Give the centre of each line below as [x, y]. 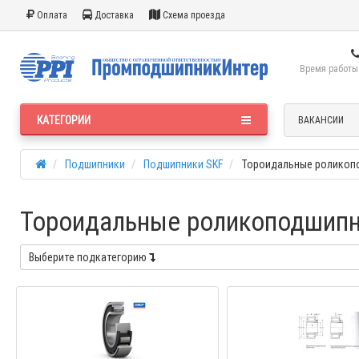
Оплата [51, 15]
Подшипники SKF [183, 164]
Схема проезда [193, 15]
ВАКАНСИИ [321, 120]
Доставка [113, 15]
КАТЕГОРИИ [64, 120]
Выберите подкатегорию [89, 257]
